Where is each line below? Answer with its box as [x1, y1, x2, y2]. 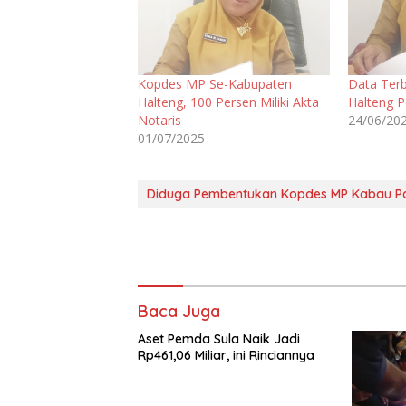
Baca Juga [138, 300, 220, 322]
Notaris [138, 111, 181, 129]
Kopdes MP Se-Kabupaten [138, 74, 292, 92]
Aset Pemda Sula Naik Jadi [138, 330, 300, 347]
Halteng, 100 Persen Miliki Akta [138, 92, 319, 111]
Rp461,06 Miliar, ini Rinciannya [138, 346, 314, 363]
